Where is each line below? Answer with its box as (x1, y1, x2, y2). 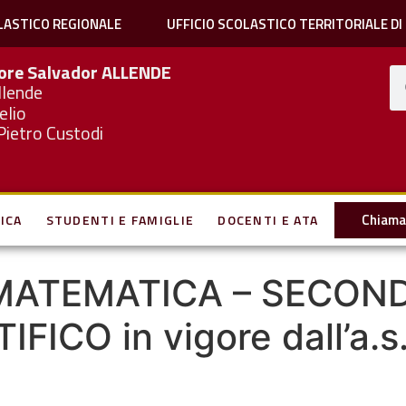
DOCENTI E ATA (217, 210, 319, 229)
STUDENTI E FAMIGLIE (45, 210, 195, 229)
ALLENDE (101, 58, 172, 87)
